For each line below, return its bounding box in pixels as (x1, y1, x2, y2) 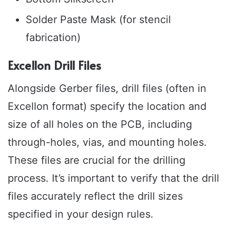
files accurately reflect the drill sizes (8, 189, 183, 202)
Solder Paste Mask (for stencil (26, 13, 171, 26)
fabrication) (26, 31, 81, 44)
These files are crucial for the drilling (8, 154, 185, 166)
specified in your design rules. (8, 207, 154, 220)
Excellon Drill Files (8, 57, 101, 73)
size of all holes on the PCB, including (8, 118, 192, 130)
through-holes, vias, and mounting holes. (8, 136, 207, 148)
